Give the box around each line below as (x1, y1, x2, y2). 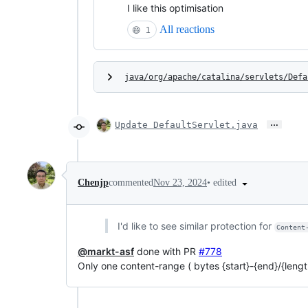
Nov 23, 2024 (153, 177, 207, 188)
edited (213, 177, 239, 188)
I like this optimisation (127, 2, 223, 14)
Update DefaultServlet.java (115, 120, 258, 130)
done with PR (134, 245, 199, 257)
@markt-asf (78, 245, 134, 257)
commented (109, 177, 153, 188)
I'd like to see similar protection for (117, 219, 274, 232)
